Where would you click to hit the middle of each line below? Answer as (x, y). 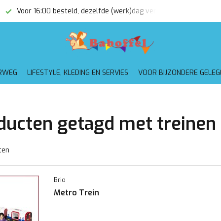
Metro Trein (76, 193)
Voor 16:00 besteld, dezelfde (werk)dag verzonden (97, 11)
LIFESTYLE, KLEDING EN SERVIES (77, 73)
